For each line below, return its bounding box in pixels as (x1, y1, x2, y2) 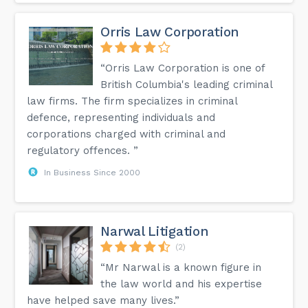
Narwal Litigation (100, 223, 209, 239)
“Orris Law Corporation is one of (100, 61, 265, 74)
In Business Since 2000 (44, 167, 141, 177)
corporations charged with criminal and (27, 127, 226, 140)
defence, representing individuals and (27, 111, 216, 124)
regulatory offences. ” (27, 144, 139, 157)
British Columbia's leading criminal (100, 78, 273, 91)
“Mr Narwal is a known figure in (100, 261, 262, 274)
